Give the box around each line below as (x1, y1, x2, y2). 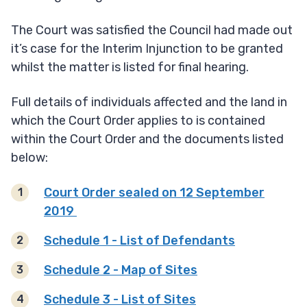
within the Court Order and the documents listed (11, 132, 284, 147)
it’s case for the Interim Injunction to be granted (11, 41, 283, 57)
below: (11, 150, 48, 166)
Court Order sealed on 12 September (44, 185, 265, 201)
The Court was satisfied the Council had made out (11, 23, 293, 38)
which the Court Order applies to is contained (11, 113, 265, 129)
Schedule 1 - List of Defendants (44, 233, 235, 249)
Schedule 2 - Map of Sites (44, 262, 197, 278)
